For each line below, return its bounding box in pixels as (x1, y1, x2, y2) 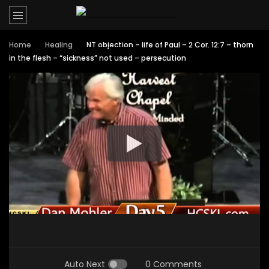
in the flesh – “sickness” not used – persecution (9, 53, 186, 63)
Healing (45, 40, 73, 50)
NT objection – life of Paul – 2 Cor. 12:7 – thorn (86, 40, 253, 50)
